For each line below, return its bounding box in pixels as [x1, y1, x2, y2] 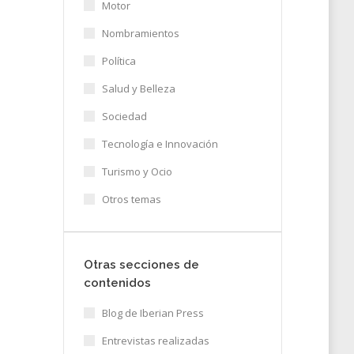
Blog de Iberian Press [101, 306, 204, 320]
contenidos [83, 276, 151, 290]
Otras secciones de [83, 258, 199, 272]
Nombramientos [101, 26, 179, 40]
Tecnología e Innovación [101, 137, 218, 151]
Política [101, 54, 136, 68]
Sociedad [101, 109, 147, 123]
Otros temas [101, 192, 161, 206]
